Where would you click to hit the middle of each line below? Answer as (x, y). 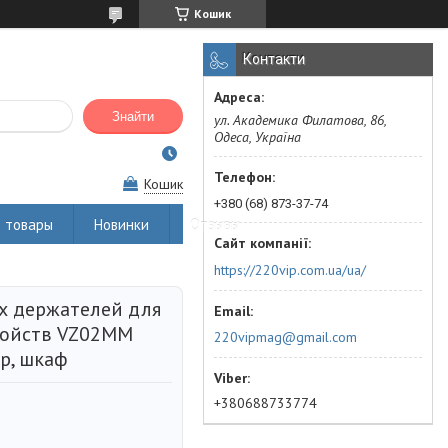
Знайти (133, 117)
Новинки (121, 224)
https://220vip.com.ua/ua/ (290, 269)
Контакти (274, 59)
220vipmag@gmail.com (285, 337)
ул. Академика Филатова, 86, (300, 120)
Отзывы (215, 224)
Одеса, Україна (257, 137)
